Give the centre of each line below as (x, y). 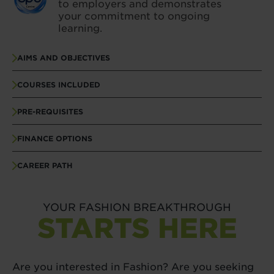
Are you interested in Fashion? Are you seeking (133, 267)
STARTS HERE (137, 228)
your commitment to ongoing (134, 16)
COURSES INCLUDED (59, 84)
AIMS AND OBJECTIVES (64, 57)
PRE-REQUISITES (50, 111)
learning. (80, 28)
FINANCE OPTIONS (55, 138)
